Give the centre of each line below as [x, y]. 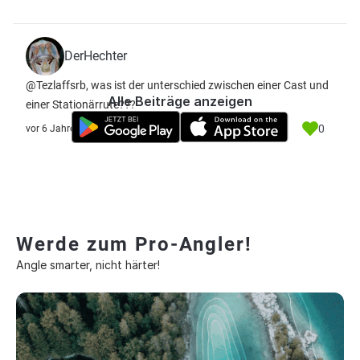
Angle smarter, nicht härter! [88, 265]
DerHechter [96, 56]
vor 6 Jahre [50, 129]
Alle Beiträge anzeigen [180, 101]
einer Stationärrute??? [81, 104]
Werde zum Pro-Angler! [134, 244]
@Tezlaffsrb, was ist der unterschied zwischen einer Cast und [177, 85]
